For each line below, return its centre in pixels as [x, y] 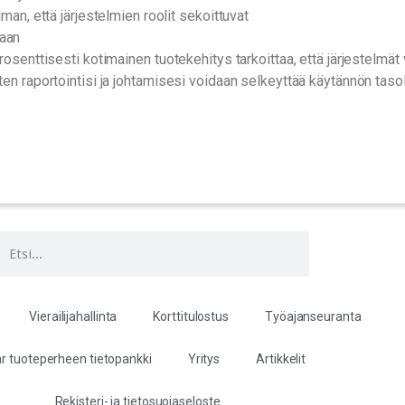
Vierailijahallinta [73, 316]
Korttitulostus [191, 316]
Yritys [204, 358]
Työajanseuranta [313, 316]
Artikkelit [281, 358]
